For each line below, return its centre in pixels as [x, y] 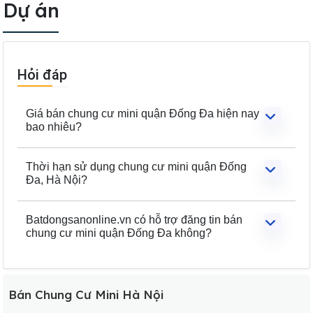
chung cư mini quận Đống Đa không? [119, 233]
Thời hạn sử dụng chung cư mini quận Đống [136, 166]
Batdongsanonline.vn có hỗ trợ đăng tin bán [134, 219]
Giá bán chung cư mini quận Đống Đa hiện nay [143, 113]
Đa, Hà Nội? [57, 180]
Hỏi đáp [42, 74]
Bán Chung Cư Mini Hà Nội [86, 294]
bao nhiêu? [54, 126]
